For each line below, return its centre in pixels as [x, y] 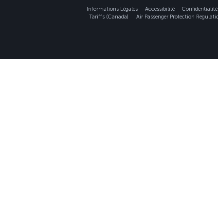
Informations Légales [112, 9]
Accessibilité [160, 9]
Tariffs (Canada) [109, 17]
